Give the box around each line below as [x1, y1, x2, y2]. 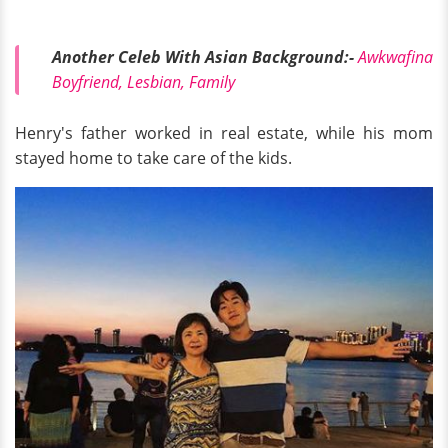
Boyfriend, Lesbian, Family [52, 71, 235, 94]
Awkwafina [358, 46, 433, 69]
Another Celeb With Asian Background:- [52, 46, 358, 69]
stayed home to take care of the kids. [15, 146, 292, 169]
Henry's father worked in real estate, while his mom [15, 121, 433, 144]
